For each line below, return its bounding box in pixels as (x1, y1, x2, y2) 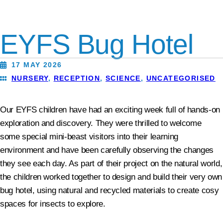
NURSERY (11, 74, 48, 83)
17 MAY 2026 (11, 61, 62, 69)
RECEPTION (53, 74, 101, 83)
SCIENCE (106, 74, 141, 83)
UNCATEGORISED (146, 74, 216, 83)
